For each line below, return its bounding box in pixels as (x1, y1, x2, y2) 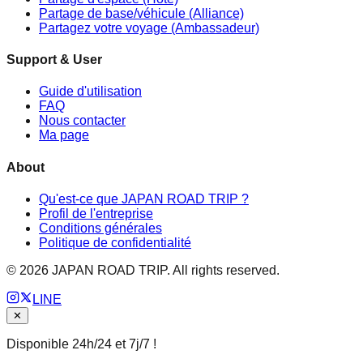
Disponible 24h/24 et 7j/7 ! (6, 337, 156, 351)
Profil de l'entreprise (39, 207, 153, 220)
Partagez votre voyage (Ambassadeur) (39, 20, 259, 35)
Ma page (39, 128, 89, 143)
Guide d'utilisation (39, 84, 142, 99)
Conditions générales (39, 221, 162, 235)
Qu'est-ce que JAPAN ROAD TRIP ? (39, 192, 249, 206)
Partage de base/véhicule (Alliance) (39, 6, 244, 20)
